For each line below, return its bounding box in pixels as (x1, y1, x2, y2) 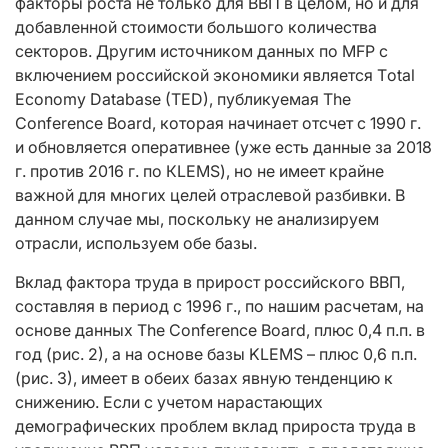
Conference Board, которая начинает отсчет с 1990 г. (15, 113, 421, 134)
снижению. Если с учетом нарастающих (15, 392, 323, 413)
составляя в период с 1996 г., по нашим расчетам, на (15, 296, 424, 317)
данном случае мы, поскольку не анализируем (15, 209, 379, 230)
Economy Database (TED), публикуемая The (15, 89, 351, 110)
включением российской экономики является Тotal (15, 65, 415, 86)
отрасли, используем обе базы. (15, 233, 261, 254)
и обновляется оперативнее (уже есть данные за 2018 (15, 137, 432, 158)
